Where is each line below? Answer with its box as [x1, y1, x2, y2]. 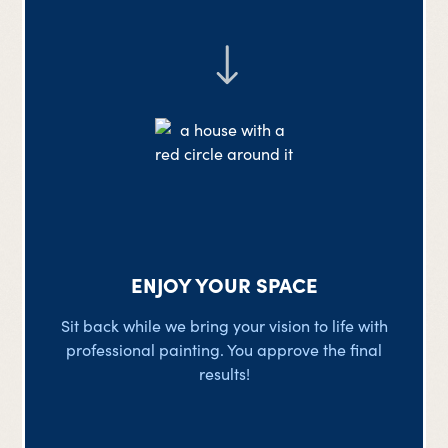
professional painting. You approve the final [66, 338, 382, 360]
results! [198, 362, 250, 384]
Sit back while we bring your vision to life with [60, 314, 388, 336]
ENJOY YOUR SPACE [130, 269, 318, 298]
